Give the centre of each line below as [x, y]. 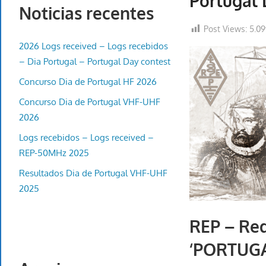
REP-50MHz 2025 [54, 153]
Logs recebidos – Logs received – [86, 137]
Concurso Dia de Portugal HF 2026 [88, 81]
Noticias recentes [86, 13]
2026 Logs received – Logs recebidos [94, 46]
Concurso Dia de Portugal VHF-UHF [90, 102]
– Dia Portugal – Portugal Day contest [95, 61]
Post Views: [226, 29]
